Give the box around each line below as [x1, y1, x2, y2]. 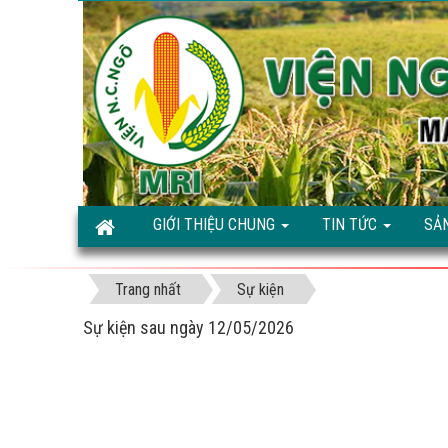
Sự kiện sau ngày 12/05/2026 [83, 317, 294, 339]
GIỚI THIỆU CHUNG [153, 214, 279, 234]
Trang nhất [115, 280, 181, 300]
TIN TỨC [322, 214, 381, 234]
